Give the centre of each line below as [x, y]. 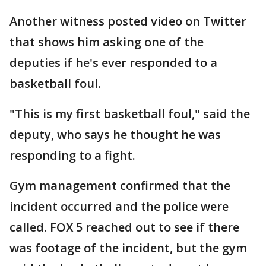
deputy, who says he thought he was [115, 134]
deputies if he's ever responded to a [113, 63]
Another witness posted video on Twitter [128, 21]
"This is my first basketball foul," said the [130, 114]
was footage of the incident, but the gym [128, 248]
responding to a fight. [72, 155]
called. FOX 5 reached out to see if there [124, 227]
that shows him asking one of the [107, 42]
